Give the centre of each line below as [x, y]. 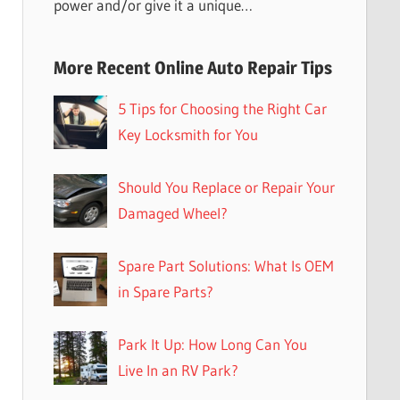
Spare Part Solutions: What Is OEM [225, 265]
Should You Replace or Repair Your [226, 187]
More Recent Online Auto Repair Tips [192, 67]
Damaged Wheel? [172, 212]
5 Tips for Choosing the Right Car [222, 108]
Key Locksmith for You [187, 134]
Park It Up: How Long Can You [212, 344]
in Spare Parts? [165, 291]
